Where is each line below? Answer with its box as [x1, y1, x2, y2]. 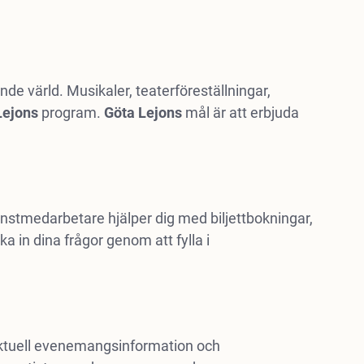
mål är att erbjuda [181, 104, 299, 121]
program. [37, 104, 104, 121]
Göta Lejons [103, 104, 182, 121]
